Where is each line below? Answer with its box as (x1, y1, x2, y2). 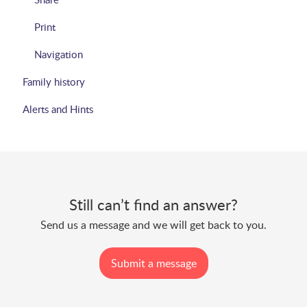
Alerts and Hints (22, 102, 93, 116)
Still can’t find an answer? (69, 194, 238, 214)
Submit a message (110, 256, 197, 271)
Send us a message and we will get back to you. (40, 217, 267, 232)
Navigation (34, 47, 84, 61)
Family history (22, 75, 85, 88)
